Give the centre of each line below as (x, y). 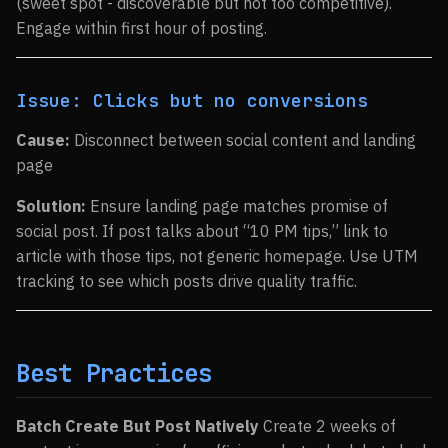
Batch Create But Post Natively (137, 426)
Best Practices (114, 373)
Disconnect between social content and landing (243, 140)
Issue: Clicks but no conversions (192, 100)
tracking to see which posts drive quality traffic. (186, 281)
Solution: (51, 206)
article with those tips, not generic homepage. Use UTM (217, 256)
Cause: (43, 140)
